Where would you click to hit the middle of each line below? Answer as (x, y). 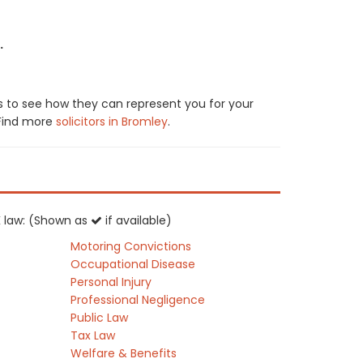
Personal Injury (111, 282)
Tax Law (93, 335)
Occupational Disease (133, 264)
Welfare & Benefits (124, 353)
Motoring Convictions (131, 246)
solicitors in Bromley (112, 122)
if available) (137, 220)
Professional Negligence (138, 300)
